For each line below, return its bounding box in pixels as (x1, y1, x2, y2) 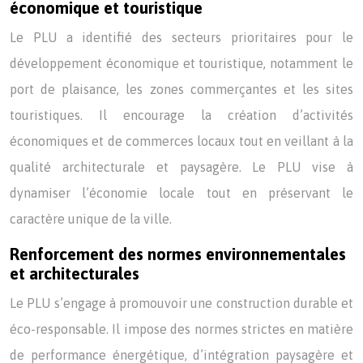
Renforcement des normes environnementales (10, 245, 346, 263)
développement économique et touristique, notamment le (10, 56, 353, 70)
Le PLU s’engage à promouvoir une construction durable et (10, 296, 353, 310)
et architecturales (10, 264, 139, 283)
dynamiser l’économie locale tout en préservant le (10, 186, 353, 200)
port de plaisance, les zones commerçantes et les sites (10, 82, 353, 96)
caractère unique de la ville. (10, 211, 172, 226)
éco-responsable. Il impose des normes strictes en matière (10, 322, 353, 336)
